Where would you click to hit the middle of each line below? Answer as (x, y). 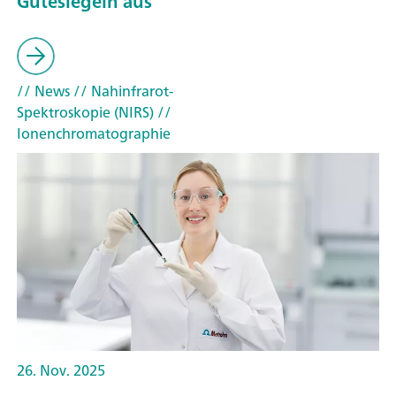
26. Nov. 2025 (61, 371)
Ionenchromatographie (94, 134)
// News (43, 91)
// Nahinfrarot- (122, 91)
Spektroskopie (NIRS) (85, 113)
